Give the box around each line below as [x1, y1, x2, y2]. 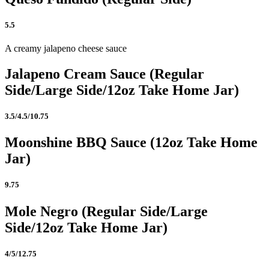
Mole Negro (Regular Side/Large [5, 203, 208, 219]
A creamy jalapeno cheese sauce [5, 43, 127, 53]
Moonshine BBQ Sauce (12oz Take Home [5, 134, 258, 151]
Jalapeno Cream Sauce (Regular [5, 65, 204, 82]
